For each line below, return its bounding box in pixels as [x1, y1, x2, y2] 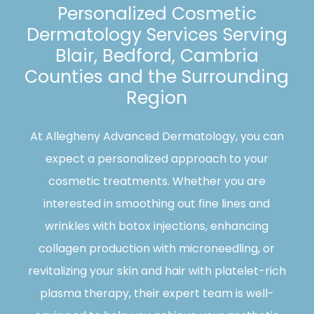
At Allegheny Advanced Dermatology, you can [29, 128, 284, 145]
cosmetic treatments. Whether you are [48, 173, 266, 190]
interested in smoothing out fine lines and [43, 196, 271, 212]
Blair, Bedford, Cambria [55, 43, 259, 69]
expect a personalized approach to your [45, 151, 268, 168]
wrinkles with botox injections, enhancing [45, 218, 269, 235]
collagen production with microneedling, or [39, 240, 275, 257]
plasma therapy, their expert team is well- [39, 285, 274, 302]
